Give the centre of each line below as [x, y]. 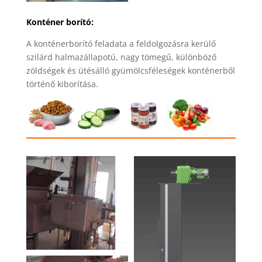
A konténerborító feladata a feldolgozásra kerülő [121, 44]
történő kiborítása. [62, 84]
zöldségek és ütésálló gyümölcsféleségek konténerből [130, 71]
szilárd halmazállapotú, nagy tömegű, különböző [121, 57]
